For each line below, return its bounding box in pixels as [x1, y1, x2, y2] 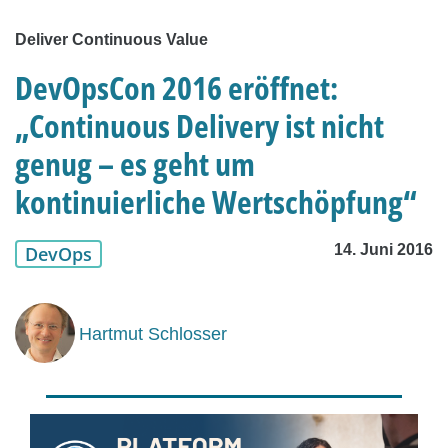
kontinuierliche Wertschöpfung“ [15, 180, 417, 224]
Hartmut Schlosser [79, 323, 227, 344]
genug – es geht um [15, 142, 255, 186]
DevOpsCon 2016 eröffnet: [15, 66, 338, 110]
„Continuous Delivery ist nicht [15, 104, 384, 148]
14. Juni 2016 [334, 241, 433, 259]
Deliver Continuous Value [15, 31, 208, 49]
